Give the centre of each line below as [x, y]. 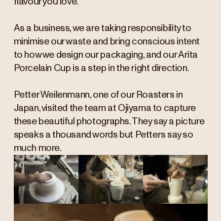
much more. [37, 148]
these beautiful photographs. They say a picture [109, 122]
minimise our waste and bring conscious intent [107, 42]
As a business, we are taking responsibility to [102, 29]
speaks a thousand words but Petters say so [103, 135]
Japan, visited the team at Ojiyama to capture [105, 109]
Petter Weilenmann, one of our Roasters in [98, 95]
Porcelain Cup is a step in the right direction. [101, 69]
